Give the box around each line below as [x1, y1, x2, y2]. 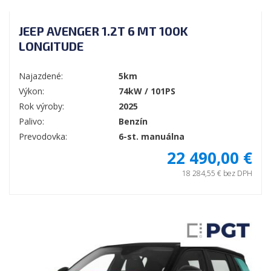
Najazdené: [19, 70, 63, 82]
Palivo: [19, 116, 44, 128]
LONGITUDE [19, 39, 83, 54]
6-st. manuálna [119, 131, 184, 143]
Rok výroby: [19, 100, 64, 113]
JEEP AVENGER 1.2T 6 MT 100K [19, 24, 188, 39]
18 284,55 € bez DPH [182, 168, 252, 179]
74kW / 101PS [119, 85, 175, 97]
